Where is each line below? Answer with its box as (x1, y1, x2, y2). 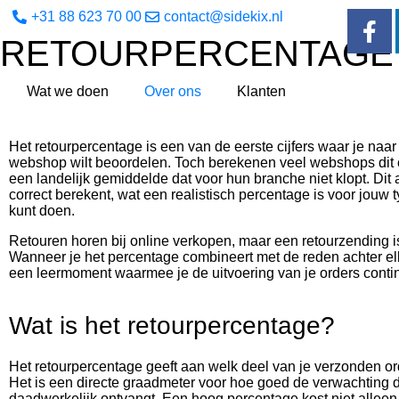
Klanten (237, 84, 286, 99)
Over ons (144, 84, 201, 99)
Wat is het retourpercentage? (9, 312, 335, 339)
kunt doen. (9, 203, 75, 218)
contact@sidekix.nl (164, 9, 283, 24)
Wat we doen (27, 84, 109, 99)
